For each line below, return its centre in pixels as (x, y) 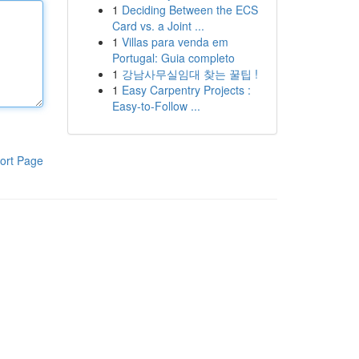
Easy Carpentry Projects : (186, 90)
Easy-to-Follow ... (156, 106)
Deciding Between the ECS (190, 10)
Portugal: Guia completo (173, 58)
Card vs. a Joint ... (158, 26)
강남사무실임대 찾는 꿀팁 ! (190, 74)
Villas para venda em (175, 42)
